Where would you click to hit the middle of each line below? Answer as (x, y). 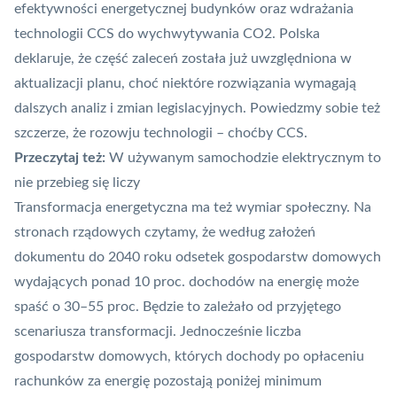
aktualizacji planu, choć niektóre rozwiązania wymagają (185, 84)
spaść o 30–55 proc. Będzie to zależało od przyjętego (178, 307)
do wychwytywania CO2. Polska (217, 34)
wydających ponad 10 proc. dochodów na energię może (187, 282)
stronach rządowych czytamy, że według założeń (165, 233)
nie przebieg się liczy (77, 183)
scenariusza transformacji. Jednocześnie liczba (158, 332)
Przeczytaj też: (62, 158)
